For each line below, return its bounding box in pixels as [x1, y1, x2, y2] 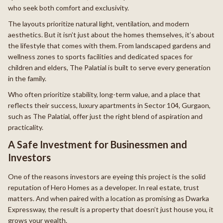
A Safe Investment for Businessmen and [8, 138, 187, 151]
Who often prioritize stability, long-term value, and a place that [8, 90, 201, 99]
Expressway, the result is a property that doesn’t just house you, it [8, 205, 214, 214]
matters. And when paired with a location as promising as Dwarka [8, 194, 209, 203]
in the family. [8, 74, 46, 83]
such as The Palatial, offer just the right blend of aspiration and [8, 112, 203, 121]
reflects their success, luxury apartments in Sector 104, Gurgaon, [8, 101, 211, 110]
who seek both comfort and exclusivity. [8, 3, 129, 12]
